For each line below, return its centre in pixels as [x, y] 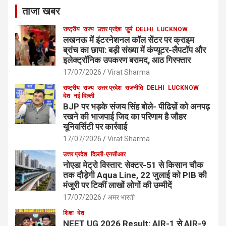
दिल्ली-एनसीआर [108, 154]
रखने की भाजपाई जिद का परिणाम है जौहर [125, 116]
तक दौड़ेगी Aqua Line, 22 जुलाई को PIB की [135, 175]
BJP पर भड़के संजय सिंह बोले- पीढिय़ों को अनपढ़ [136, 106]
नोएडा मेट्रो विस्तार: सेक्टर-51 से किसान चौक [133, 165]
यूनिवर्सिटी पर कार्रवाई [95, 126]
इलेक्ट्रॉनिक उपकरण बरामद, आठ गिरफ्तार [127, 60]
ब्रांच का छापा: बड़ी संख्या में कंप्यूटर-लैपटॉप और [134, 50]
